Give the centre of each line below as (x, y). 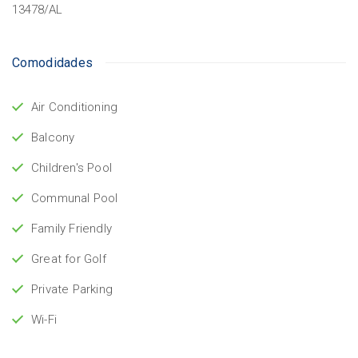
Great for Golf (69, 259)
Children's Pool (72, 167)
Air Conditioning (75, 107)
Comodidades (53, 62)
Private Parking (72, 289)
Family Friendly (72, 228)
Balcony (53, 137)
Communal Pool (75, 198)
